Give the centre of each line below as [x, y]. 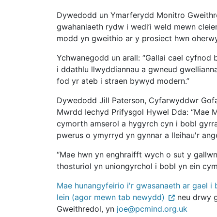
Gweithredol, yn [87, 209]
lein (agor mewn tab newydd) [111, 197]
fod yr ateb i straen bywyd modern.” [123, 81]
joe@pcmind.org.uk [152, 209]
